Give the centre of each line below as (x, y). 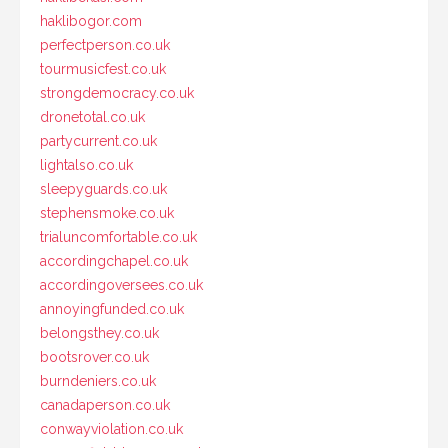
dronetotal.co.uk (92, 116)
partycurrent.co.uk (98, 140)
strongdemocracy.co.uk (117, 92)
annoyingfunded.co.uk (112, 308)
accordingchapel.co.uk (114, 260)
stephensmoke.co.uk (107, 212)
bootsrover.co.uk (94, 356)
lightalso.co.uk (86, 164)
